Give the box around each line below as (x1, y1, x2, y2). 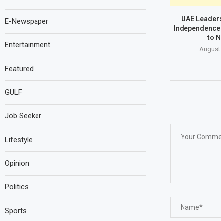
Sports (5, 206, 27, 215)
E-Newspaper (5, 16, 48, 26)
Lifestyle (5, 135, 33, 144)
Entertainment (5, 40, 50, 49)
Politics (5, 182, 29, 191)
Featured (5, 64, 34, 73)
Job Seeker (5, 111, 41, 120)
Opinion (5, 158, 29, 168)
